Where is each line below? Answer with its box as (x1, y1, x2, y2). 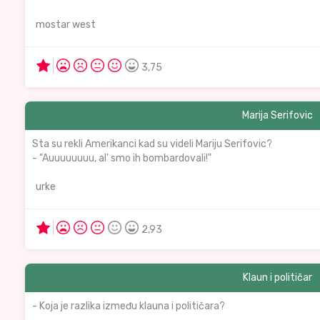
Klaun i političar (242, 271, 312, 284)
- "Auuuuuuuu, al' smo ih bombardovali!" (32, 152, 211, 164)
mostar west (36, 19, 96, 31)
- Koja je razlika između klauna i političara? (32, 300, 225, 312)
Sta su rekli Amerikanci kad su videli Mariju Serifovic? (32, 138, 272, 150)
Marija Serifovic (241, 109, 313, 121)
